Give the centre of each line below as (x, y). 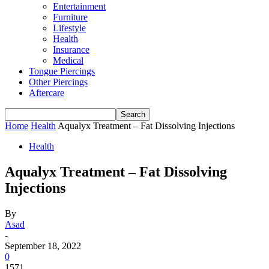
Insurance (71, 50)
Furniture (70, 17)
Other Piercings (58, 82)
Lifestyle (69, 28)
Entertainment (79, 6)
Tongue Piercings (62, 71)
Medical (68, 60)
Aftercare (47, 93)
